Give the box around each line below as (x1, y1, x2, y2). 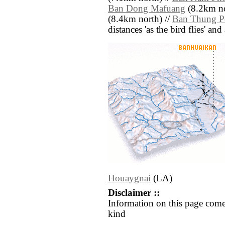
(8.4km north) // (108, 14, 172, 25)
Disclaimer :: (108, 188, 160, 198)
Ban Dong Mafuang (108, 4, 185, 14)
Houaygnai (108, 173, 151, 184)
